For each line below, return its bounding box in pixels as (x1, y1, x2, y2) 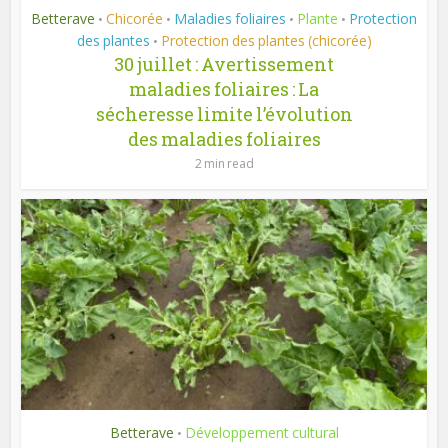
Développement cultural (184, 422, 339, 442)
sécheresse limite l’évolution (95, 101, 353, 126)
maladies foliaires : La (129, 76, 319, 101)
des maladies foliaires (127, 126, 321, 151)
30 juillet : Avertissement (114, 51, 334, 76)
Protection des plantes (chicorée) (160, 30, 372, 50)
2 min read (194, 154, 254, 172)
